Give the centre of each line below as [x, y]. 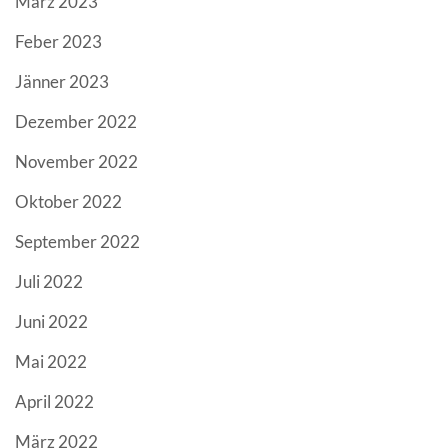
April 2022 [54, 402]
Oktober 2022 [68, 202]
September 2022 [77, 242]
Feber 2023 [58, 42]
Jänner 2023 [62, 82]
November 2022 [76, 162]
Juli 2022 [49, 282]
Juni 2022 [51, 322]
